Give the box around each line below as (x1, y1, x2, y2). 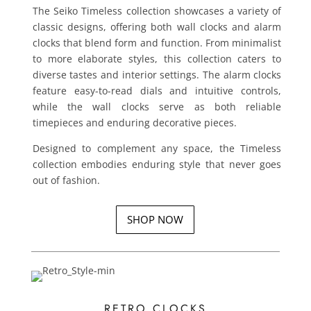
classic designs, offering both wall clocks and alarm (32, 20, 282, 33)
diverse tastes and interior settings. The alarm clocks (32, 68, 282, 81)
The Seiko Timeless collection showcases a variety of (32, 4, 282, 17)
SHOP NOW (127, 212, 184, 226)
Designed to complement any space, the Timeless (32, 142, 282, 155)
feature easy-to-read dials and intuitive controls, (32, 84, 282, 97)
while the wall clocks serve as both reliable (32, 100, 282, 113)
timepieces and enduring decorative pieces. (32, 116, 237, 129)
